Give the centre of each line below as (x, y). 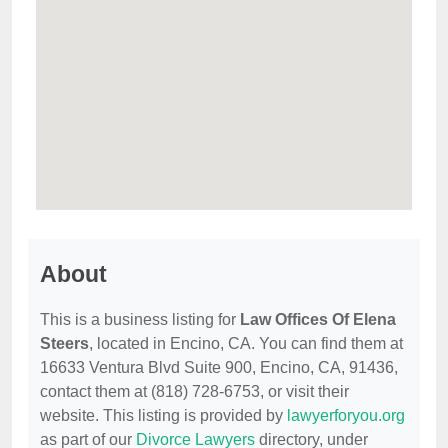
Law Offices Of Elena (318, 320)
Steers (64, 344)
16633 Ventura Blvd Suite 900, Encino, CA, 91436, (219, 368)
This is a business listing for (140, 320)
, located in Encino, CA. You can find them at (246, 344)
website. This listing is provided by (163, 416)
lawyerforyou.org (346, 416)
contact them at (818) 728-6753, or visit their (194, 392)
